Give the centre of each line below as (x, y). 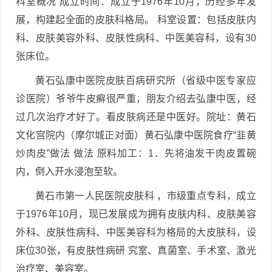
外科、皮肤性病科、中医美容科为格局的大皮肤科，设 (136, 232)
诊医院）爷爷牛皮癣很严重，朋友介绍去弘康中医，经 (136, 99)
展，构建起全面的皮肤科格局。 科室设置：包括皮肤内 (136, 20)
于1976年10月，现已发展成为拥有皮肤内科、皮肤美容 (136, 214)
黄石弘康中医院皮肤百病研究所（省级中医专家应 (146, 80)
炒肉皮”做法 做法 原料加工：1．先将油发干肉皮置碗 (136, 153)
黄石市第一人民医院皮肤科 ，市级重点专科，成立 (146, 196)
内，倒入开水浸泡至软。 (69, 172)
